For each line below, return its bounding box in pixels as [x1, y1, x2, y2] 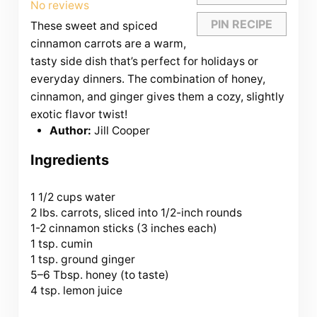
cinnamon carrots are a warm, [30, 36, 186, 50]
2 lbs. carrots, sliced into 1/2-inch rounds [30, 205, 242, 219]
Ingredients [30, 151, 109, 169]
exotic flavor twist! [30, 107, 127, 121]
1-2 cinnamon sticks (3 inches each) [30, 221, 217, 235]
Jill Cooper [94, 123, 151, 137]
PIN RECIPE [211, 16, 273, 31]
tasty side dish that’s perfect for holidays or [30, 54, 258, 68]
